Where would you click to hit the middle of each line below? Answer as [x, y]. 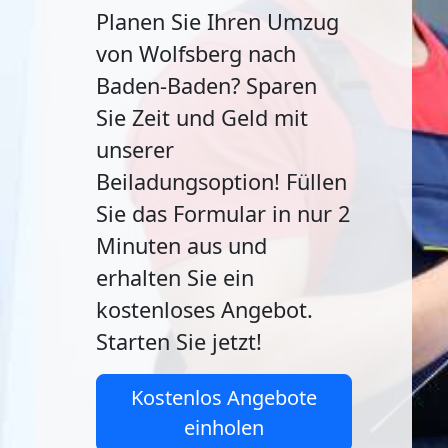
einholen [224, 427]
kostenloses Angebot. [204, 309]
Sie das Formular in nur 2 [223, 213]
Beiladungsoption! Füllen [221, 181]
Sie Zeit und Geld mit [202, 117]
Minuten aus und [181, 245]
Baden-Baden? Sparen [206, 85]
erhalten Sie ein [175, 277]
